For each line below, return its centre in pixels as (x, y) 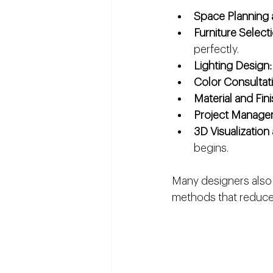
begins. (211, 148)
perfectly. (216, 50)
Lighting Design (232, 66)
